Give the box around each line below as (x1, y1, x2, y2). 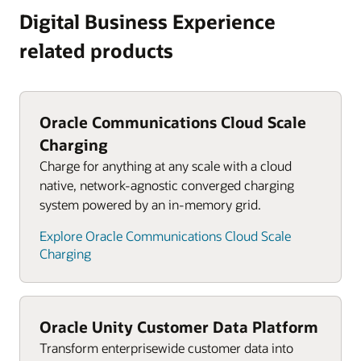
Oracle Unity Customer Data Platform (39, 317, 318, 338)
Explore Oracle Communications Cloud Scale (39, 227, 291, 245)
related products (19, 38, 173, 64)
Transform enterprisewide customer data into (39, 339, 293, 357)
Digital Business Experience (19, 9, 276, 35)
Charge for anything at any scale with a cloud (39, 157, 292, 175)
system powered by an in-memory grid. (39, 196, 261, 214)
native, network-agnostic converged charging (39, 176, 294, 194)
